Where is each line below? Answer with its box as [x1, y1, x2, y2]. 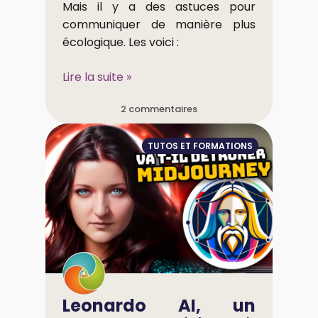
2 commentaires [121, 102, 197, 116]
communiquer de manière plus [62, 16, 256, 33]
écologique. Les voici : [62, 33, 179, 50]
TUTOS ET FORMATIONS [148, 139, 253, 152]
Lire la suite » [62, 68, 131, 85]
